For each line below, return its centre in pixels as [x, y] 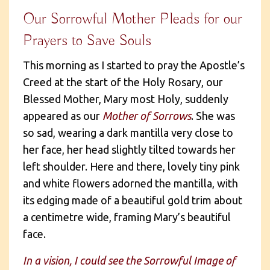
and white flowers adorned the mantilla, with [130, 183]
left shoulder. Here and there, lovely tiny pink [131, 166]
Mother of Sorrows [147, 115]
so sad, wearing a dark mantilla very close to [128, 132]
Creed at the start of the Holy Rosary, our [123, 82]
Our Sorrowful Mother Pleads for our [133, 19]
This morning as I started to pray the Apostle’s [134, 65]
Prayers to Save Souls [87, 41]
